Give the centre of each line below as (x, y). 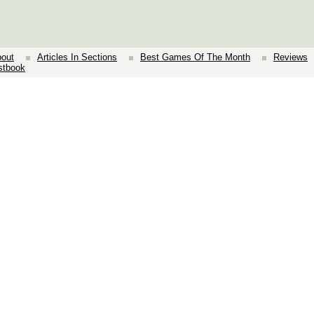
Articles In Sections (77, 57)
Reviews (291, 57)
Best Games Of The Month (195, 57)
